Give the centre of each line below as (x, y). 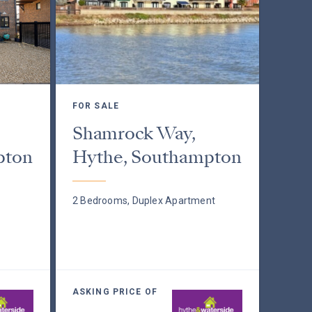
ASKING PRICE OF (115, 292)
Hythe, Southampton (157, 157)
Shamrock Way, (134, 133)
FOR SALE (95, 106)
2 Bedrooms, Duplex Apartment (144, 201)
